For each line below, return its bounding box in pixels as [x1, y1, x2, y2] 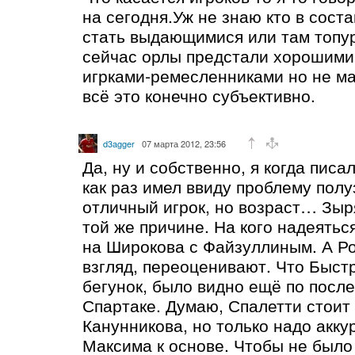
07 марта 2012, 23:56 [142, 136, 226, 150]
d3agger [103, 136, 135, 150]
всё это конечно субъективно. [82, 82, 315, 107]
